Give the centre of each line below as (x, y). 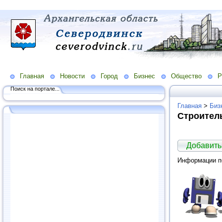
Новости (72, 76)
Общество (186, 76)
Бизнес (144, 76)
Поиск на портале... (35, 88)
